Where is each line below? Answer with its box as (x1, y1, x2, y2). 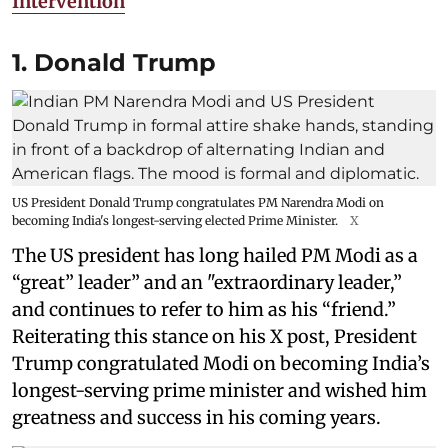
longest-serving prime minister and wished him (12, 378, 427, 402)
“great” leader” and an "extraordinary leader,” (12, 270, 402, 294)
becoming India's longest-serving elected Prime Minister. (12, 212, 338, 228)
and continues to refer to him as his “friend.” (12, 297, 396, 321)
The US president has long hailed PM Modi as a (12, 243, 418, 267)
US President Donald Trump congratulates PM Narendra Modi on (12, 194, 384, 210)
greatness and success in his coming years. (12, 405, 381, 429)
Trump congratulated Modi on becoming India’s (12, 351, 430, 375)
